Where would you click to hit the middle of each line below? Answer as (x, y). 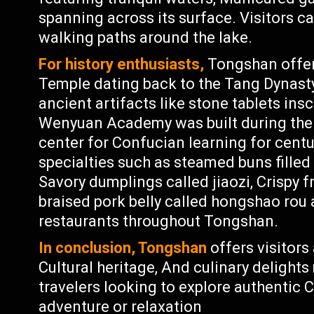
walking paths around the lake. (146, 37)
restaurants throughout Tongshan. (159, 221)
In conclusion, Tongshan (123, 248)
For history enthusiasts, (122, 64)
